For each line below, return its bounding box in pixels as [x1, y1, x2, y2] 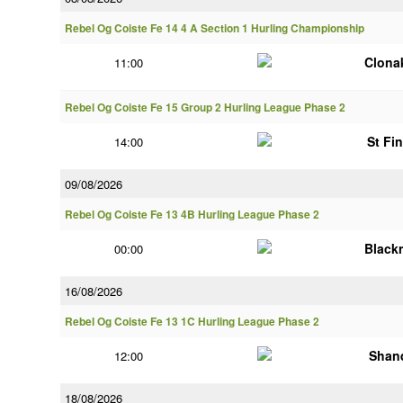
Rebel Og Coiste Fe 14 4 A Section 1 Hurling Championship [65, 21, 364, 36]
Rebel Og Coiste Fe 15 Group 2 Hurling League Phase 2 [65, 100, 345, 115]
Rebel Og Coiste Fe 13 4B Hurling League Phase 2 [65, 207, 319, 222]
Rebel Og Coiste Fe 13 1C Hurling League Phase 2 [65, 314, 319, 329]
